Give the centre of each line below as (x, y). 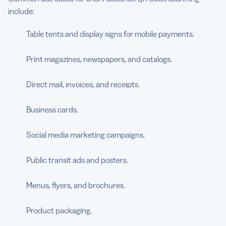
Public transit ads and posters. (77, 160)
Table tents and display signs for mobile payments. (110, 34)
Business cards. (52, 109)
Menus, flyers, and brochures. (76, 185)
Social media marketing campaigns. (86, 134)
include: (21, 11)
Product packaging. (59, 210)
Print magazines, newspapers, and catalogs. (99, 59)
